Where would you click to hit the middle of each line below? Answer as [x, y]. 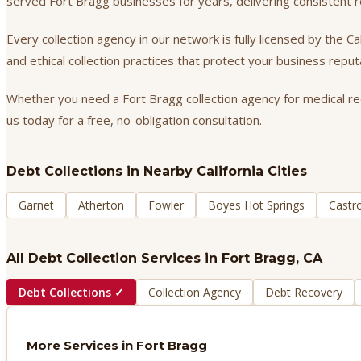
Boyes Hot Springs [256, 205]
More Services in [81, 346]
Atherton [101, 205]
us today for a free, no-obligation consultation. [134, 120]
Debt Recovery [304, 293]
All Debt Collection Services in [114, 259]
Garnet [36, 205]
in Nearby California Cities [215, 172]
